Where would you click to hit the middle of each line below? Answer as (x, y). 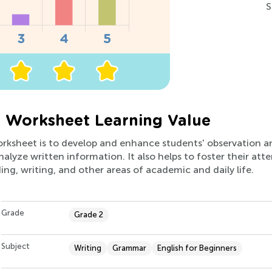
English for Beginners (197, 248)
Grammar (129, 248)
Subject (15, 246)
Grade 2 (89, 215)
